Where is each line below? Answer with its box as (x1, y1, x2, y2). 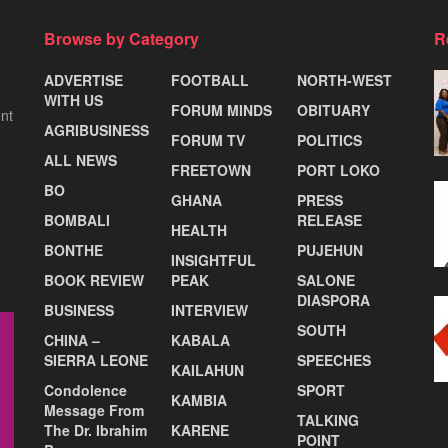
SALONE (297, 269, 356, 290)
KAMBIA (170, 389, 227, 410)
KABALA (170, 329, 230, 350)
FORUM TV (170, 129, 245, 150)
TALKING (297, 409, 360, 430)
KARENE (170, 419, 229, 440)
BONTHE (44, 239, 103, 260)
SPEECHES (297, 349, 372, 370)
